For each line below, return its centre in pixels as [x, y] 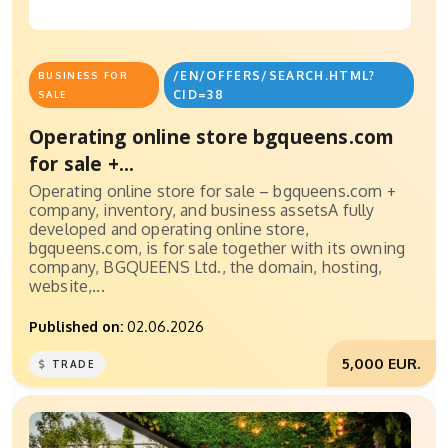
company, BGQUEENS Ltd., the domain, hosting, [206, 267]
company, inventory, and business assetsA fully [202, 210]
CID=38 [199, 95]
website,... [67, 286]
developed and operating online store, [169, 229]
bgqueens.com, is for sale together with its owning [217, 248]
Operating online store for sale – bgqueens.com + [212, 191]
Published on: [76, 327]
